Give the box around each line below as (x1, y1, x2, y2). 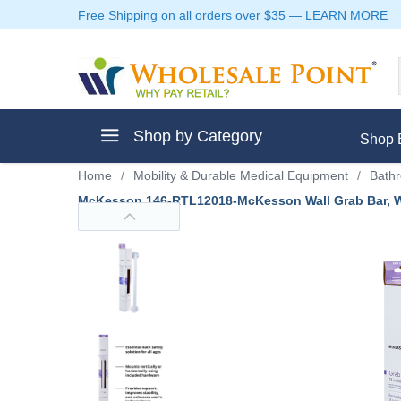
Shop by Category (129, 127, 262, 145)
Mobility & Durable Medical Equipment (133, 168, 348, 183)
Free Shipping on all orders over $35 (78, 8, 286, 22)
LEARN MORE (305, 8, 388, 22)
